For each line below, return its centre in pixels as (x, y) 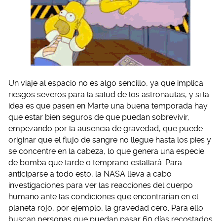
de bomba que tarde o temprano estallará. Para (95, 163)
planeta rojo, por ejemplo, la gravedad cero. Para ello (106, 208)
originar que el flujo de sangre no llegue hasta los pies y (110, 140)
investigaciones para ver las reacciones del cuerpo (101, 185)
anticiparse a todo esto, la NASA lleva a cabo (90, 174)
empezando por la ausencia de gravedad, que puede (106, 129)
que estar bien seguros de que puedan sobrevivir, (99, 117)
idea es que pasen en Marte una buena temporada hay (108, 106)
